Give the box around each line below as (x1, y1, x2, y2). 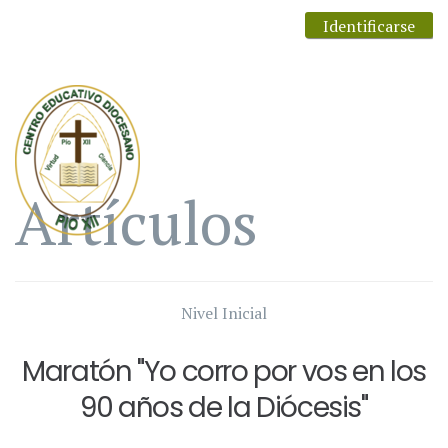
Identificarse (323, 15, 415, 37)
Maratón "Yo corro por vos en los (22, 352, 426, 391)
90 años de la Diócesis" (80, 388, 368, 427)
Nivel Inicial (181, 302, 267, 324)
